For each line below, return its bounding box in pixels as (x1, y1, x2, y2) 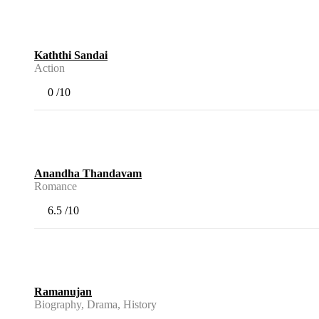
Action (34, 62, 65, 75)
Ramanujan (34, 286, 92, 298)
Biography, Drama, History (34, 298, 157, 311)
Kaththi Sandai (34, 49, 108, 62)
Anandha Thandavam (34, 167, 142, 180)
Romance (34, 180, 77, 193)
